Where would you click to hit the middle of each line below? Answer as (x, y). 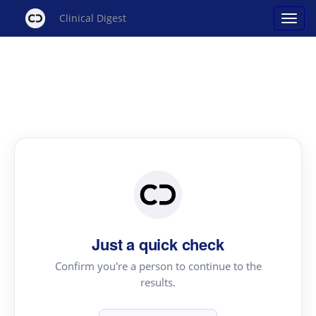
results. (158, 282)
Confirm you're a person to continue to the (158, 266)
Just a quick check (158, 244)
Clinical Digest (93, 18)
